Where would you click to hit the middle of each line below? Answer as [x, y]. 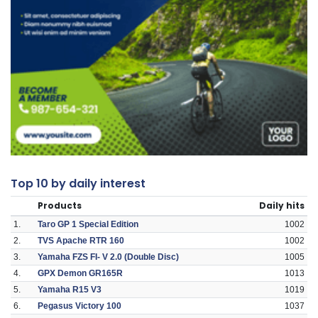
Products [60, 206]
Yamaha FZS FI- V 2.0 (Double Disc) [108, 257]
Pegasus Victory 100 [79, 306]
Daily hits [282, 206]
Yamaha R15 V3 [70, 290]
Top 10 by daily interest [78, 184]
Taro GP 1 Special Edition [88, 225]
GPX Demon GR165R [80, 274]
